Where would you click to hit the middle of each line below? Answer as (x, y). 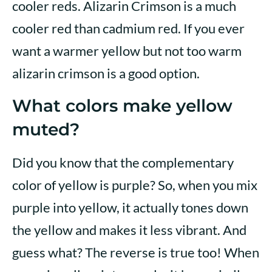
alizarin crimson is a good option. (106, 73)
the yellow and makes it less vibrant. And (129, 230)
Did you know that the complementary (123, 163)
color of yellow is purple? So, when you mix (135, 185)
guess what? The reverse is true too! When (136, 253)
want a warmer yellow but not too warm (127, 51)
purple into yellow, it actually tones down (130, 208)
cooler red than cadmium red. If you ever (128, 29)
